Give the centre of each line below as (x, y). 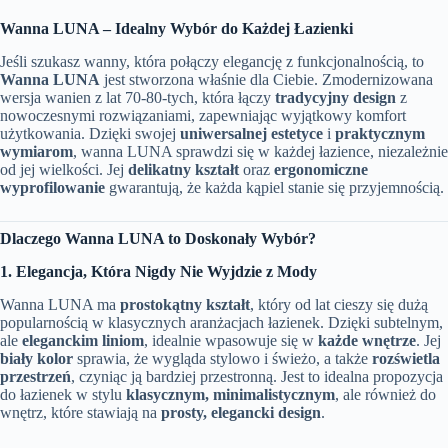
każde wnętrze (367, 340)
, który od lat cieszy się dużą (339, 304)
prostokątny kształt (185, 304)
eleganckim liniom (83, 340)
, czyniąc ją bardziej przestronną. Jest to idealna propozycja (257, 376)
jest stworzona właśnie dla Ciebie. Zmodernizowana (266, 80)
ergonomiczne (321, 170)
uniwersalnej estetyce (251, 134)
